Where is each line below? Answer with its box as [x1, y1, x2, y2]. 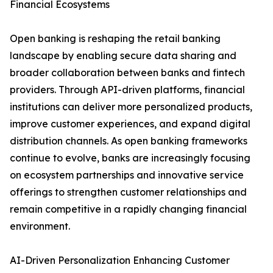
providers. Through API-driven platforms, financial [10, 83, 245, 96]
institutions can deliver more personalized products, [10, 101, 252, 113]
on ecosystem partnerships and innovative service [10, 169, 244, 182]
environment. [10, 220, 70, 233]
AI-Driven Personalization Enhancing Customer [10, 254, 230, 267]
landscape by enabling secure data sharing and [10, 49, 236, 62]
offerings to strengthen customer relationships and [10, 186, 247, 199]
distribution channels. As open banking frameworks [10, 135, 247, 147]
